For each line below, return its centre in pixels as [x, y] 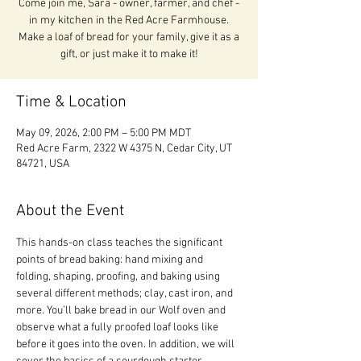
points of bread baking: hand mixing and [111, 260]
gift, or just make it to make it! [129, 55]
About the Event [70, 212]
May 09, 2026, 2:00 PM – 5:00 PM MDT [104, 134]
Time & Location [71, 103]
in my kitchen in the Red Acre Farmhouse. [129, 21]
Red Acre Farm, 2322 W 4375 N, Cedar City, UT [124, 149]
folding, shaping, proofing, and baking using [119, 277]
